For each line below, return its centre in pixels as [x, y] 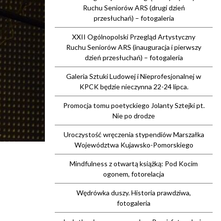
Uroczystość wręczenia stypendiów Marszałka [134, 134]
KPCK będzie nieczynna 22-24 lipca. [134, 87]
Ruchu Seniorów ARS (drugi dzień [134, 8]
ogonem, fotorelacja [134, 174]
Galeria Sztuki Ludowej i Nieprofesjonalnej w [134, 76]
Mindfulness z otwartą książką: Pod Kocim [134, 164]
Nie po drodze [134, 116]
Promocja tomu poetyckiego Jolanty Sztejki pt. [134, 105]
